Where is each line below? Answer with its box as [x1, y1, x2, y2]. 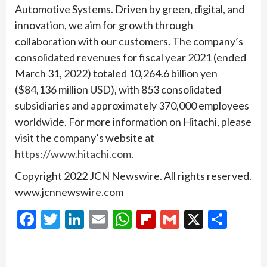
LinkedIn [84, 207, 154, 231]
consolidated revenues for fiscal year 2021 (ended [15, 50, 246, 64]
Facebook [36, 207, 115, 231]
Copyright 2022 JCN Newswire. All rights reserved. [15, 169, 252, 182]
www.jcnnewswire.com [15, 185, 123, 198]
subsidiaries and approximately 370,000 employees [15, 98, 249, 112]
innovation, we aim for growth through [15, 18, 193, 32]
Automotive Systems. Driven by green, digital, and [15, 2, 244, 15]
